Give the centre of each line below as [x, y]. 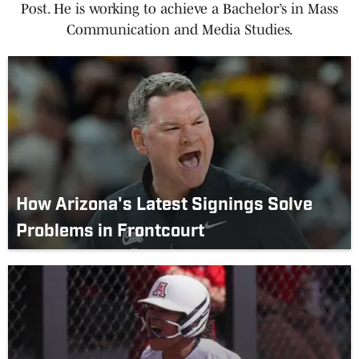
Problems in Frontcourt [110, 232]
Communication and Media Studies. [179, 30]
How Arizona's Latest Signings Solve [164, 205]
